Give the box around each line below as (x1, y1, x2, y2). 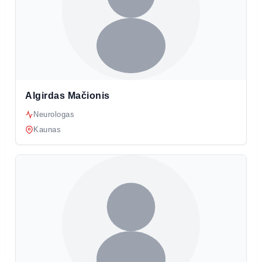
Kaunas (33, 125, 61, 135)
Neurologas (33, 110, 74, 119)
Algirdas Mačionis (25, 91, 110, 101)
